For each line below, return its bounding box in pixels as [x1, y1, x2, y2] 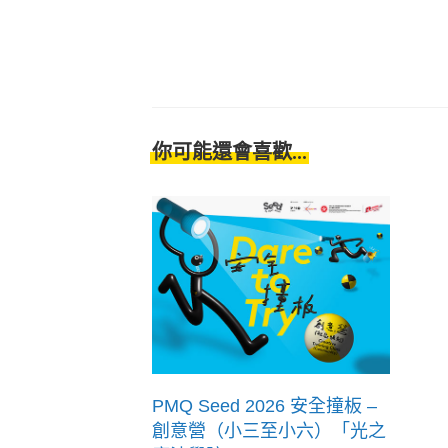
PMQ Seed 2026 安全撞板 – [152, 396, 377, 417]
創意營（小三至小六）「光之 [152, 421, 386, 442]
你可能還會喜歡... [152, 139, 307, 165]
